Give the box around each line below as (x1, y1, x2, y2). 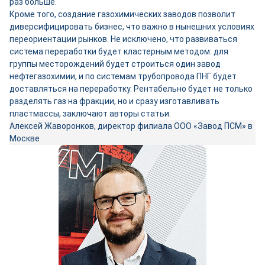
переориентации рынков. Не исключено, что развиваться (9, 34, 237, 44)
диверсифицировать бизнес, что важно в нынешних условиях (9, 22, 254, 31)
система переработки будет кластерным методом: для (9, 47, 228, 56)
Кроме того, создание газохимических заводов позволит (9, 9, 235, 19)
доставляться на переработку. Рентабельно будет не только (9, 84, 253, 93)
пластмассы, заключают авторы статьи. (9, 109, 171, 118)
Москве (9, 134, 40, 143)
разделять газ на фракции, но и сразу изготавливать (9, 96, 219, 106)
